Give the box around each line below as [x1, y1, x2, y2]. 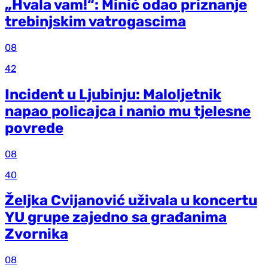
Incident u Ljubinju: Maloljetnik [5, 86, 221, 103]
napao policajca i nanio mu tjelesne [5, 102, 251, 120]
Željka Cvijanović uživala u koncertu [5, 192, 257, 209]
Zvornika [5, 226, 68, 243]
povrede [5, 119, 63, 136]
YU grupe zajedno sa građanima [5, 209, 227, 226]
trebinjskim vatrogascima [5, 13, 186, 30]
